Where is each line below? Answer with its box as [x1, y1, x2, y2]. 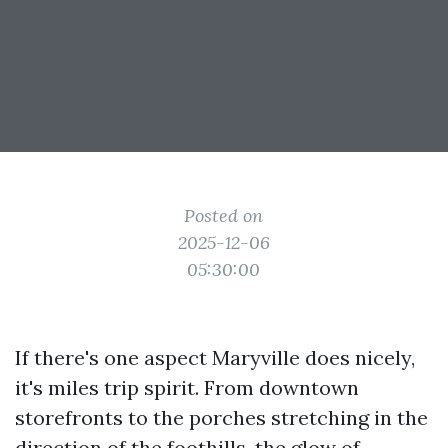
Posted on [184, 204, 264, 227]
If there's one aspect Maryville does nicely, [15, 345, 415, 370]
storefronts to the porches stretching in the [15, 405, 428, 430]
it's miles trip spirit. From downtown [15, 375, 359, 400]
